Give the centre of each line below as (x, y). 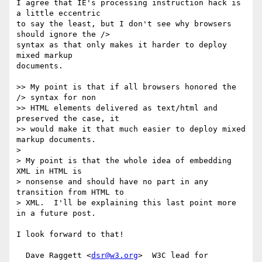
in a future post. (56, 213)
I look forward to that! (70, 235)
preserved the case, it (70, 119)
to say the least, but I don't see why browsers (124, 24)
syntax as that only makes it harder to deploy (122, 45)
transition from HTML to (73, 192)
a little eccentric (58, 13)
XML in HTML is (51, 171)
